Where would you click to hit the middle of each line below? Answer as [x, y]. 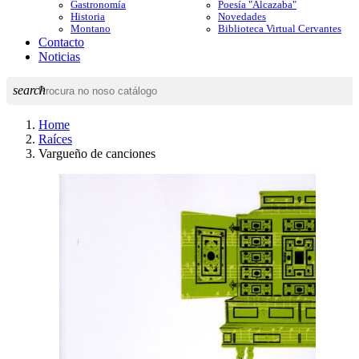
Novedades [242, 17]
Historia [88, 17]
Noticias [59, 56]
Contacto [61, 42]
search [29, 90]
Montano [91, 29]
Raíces [55, 139]
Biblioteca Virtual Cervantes [280, 29]
